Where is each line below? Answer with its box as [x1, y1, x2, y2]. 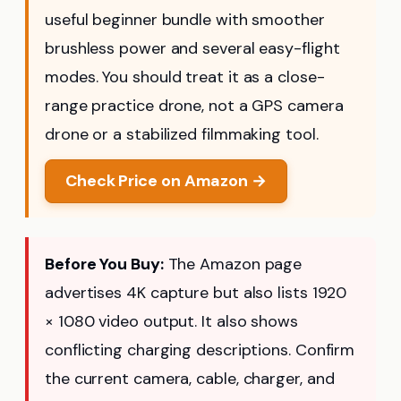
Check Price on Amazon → [65, 170, 267, 192]
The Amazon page [163, 253, 303, 276]
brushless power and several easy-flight [45, 38, 340, 60]
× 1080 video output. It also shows [45, 311, 298, 333]
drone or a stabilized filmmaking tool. [45, 124, 319, 146]
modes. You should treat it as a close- [45, 66, 325, 89]
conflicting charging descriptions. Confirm [45, 339, 355, 362]
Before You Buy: [45, 253, 164, 276]
